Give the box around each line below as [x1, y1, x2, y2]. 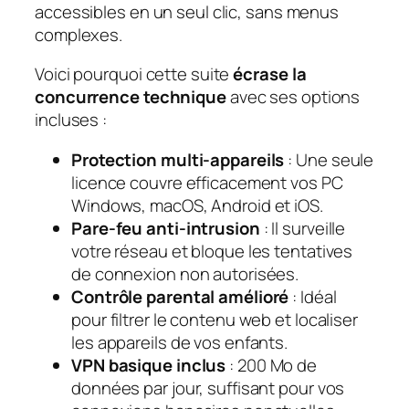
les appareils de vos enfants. [71, 330, 288, 354]
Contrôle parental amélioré [71, 284, 289, 309]
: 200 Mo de [225, 352, 318, 377]
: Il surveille [259, 215, 346, 240]
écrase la [233, 62, 307, 87]
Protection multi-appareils [71, 147, 285, 172]
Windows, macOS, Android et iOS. [71, 193, 323, 217]
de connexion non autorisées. [71, 261, 299, 286]
